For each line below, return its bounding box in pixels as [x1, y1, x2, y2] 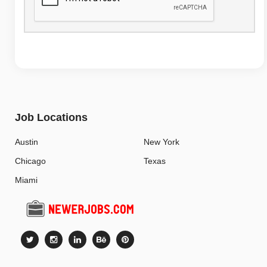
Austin [15, 136, 38, 147]
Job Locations [15, 111, 88, 123]
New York [144, 136, 179, 147]
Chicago [15, 156, 46, 166]
